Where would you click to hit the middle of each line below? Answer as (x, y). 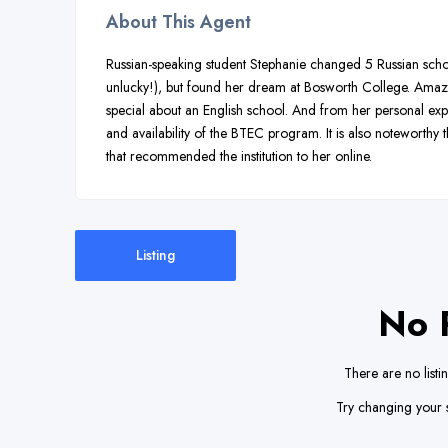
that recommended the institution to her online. (239, 156)
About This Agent (178, 22)
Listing (155, 254)
